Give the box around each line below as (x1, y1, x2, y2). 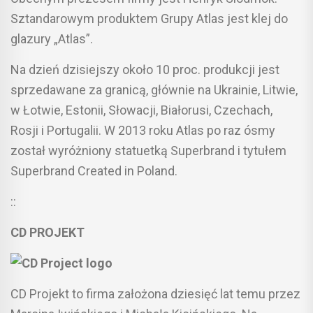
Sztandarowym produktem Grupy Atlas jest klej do (10, 10, 288, 26)
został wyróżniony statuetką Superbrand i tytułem (10, 143, 286, 158)
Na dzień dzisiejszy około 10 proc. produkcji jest (10, 61, 279, 77)
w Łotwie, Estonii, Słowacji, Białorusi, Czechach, (10, 102, 272, 117)
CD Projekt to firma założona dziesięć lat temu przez (10, 286, 300, 301)
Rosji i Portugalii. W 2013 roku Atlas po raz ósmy (10, 122, 275, 138)
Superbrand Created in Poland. (10, 163, 177, 178)
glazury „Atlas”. (10, 31, 93, 46)
